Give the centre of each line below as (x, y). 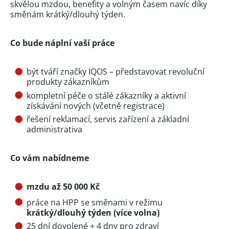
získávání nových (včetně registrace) (96, 106)
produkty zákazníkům (68, 82)
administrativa (54, 130)
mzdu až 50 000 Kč (63, 187)
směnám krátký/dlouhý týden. (68, 15)
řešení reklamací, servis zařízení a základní (108, 119)
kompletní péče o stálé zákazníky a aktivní (106, 95)
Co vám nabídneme (50, 158)
